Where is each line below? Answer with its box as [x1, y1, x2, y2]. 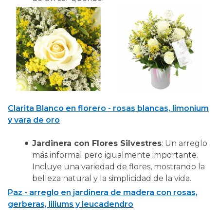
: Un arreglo [162, 139, 207, 148]
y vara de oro [8, 115, 60, 125]
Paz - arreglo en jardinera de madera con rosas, [8, 187, 198, 197]
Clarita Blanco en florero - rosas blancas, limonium [8, 104, 209, 113]
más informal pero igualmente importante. [32, 150, 198, 160]
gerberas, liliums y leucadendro [8, 199, 133, 209]
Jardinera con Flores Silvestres [32, 139, 162, 148]
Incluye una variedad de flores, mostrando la [32, 162, 205, 172]
